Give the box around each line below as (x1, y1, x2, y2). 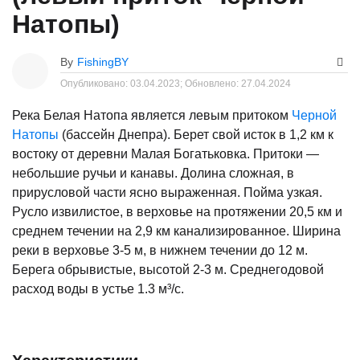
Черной (292, 108, 337, 122)
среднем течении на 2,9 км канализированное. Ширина (12, 223, 341, 238)
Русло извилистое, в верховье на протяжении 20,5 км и (12, 204, 342, 219)
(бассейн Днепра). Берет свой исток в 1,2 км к (59, 127, 333, 141)
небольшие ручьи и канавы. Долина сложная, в (12, 166, 294, 180)
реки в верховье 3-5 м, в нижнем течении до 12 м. (12, 243, 308, 257)
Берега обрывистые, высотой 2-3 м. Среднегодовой (12, 262, 324, 276)
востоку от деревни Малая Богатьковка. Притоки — (12, 146, 319, 161)
